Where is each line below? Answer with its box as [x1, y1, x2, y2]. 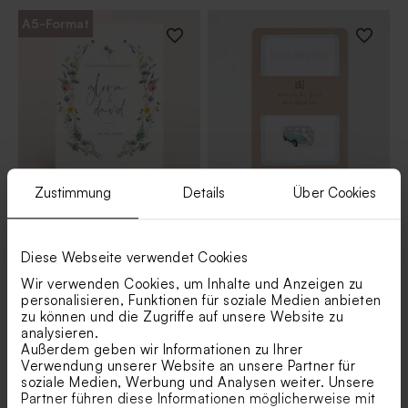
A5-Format [22, 15, 89, 32]
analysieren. [21, 323, 98, 342]
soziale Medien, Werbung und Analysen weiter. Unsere [21, 372, 375, 391]
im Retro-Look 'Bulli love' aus [208, 218, 382, 234]
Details [182, 184, 226, 202]
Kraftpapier [208, 232, 280, 249]
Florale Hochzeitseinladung [18, 203, 188, 219]
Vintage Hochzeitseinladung [208, 203, 382, 219]
